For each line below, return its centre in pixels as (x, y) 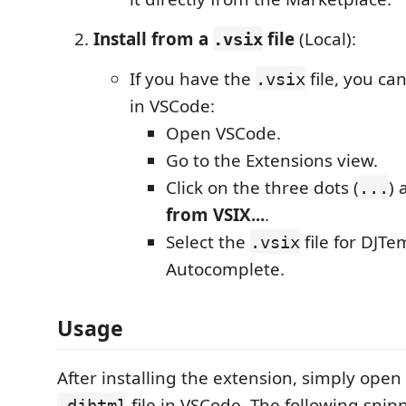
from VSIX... (215, 214)
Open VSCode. (223, 133)
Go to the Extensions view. (272, 160)
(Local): (325, 39)
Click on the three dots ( (262, 187)
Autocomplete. (225, 269)
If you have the (193, 78)
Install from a (153, 39)
